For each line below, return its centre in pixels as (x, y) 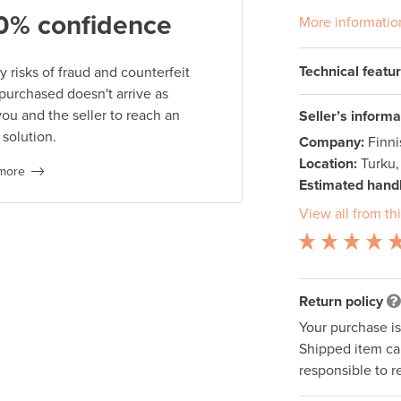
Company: (331, 143)
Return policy (341, 302)
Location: (328, 164)
